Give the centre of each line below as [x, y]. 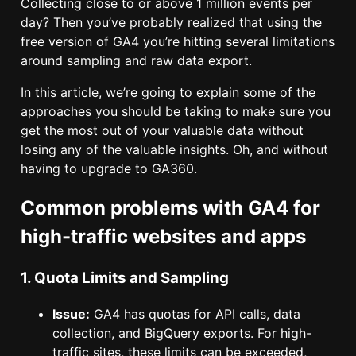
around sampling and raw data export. [136, 61]
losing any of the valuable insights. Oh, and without [174, 150]
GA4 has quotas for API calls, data [195, 313]
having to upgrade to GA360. [109, 169]
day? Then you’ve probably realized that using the [171, 23]
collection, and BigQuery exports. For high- [182, 333]
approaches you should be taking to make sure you [176, 112]
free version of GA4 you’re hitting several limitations [178, 42]
